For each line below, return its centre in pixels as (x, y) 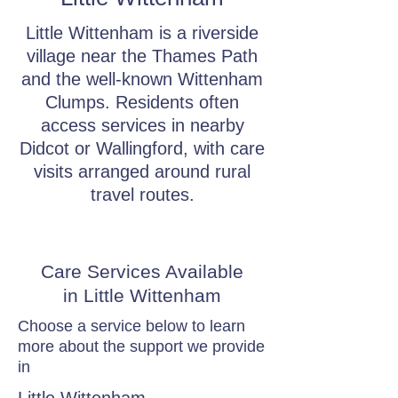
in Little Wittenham (142, 295)
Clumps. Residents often (142, 102)
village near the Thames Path (142, 56)
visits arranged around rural (142, 171)
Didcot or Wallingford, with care (142, 148)
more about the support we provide (141, 346)
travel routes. (142, 195)
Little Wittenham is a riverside (142, 33)
